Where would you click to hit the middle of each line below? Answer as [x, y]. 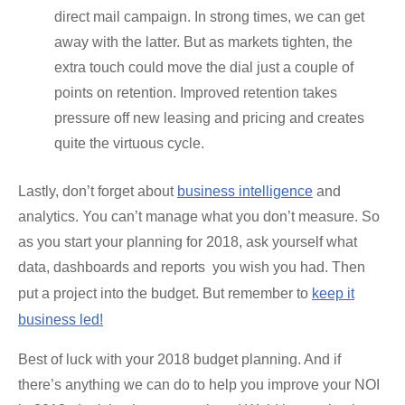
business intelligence [245, 191]
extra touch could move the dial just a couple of [204, 67]
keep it [333, 293]
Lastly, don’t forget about [98, 191]
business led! [61, 319]
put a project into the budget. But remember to [165, 293]
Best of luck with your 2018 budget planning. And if [179, 359]
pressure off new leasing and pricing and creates [209, 118]
